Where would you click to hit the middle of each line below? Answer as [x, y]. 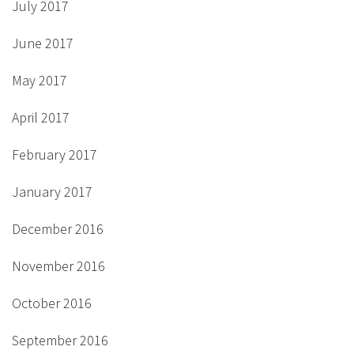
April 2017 [41, 118]
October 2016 [52, 303]
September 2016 [60, 341]
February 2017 [55, 155]
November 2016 [58, 266]
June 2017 [43, 43]
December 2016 [58, 229]
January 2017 [52, 192]
